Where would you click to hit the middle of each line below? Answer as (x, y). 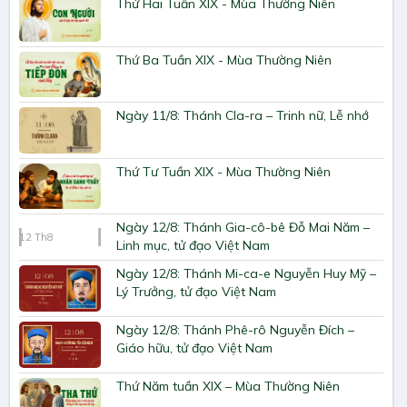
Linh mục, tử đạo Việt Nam (193, 246)
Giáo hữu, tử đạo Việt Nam (194, 348)
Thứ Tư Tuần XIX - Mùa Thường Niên (223, 171)
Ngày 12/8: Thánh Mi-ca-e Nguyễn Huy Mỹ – (246, 274)
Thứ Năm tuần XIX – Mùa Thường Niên (228, 386)
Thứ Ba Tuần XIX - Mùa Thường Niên (223, 60)
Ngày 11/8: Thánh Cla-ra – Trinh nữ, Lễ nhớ (242, 116)
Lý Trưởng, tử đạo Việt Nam (196, 292)
